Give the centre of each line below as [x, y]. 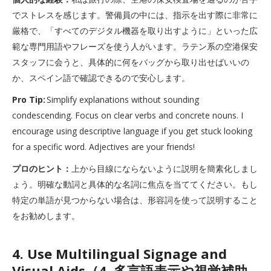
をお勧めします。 [46, 216]
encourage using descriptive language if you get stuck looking [132, 131]
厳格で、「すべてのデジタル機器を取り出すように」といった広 [135, 31]
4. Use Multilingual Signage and [119, 253]
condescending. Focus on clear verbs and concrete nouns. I [128, 115]
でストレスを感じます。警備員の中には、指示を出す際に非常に [135, 15]
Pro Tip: [29, 100]
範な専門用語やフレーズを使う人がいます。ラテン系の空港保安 [135, 46]
